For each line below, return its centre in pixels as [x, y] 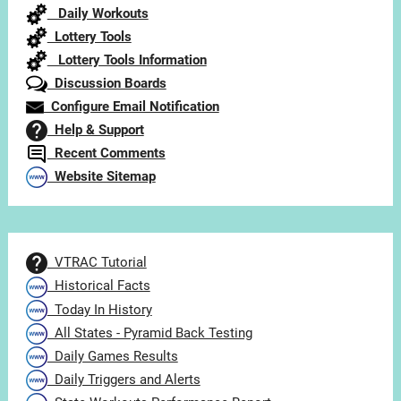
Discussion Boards [107, 84]
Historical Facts [98, 286]
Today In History [99, 309]
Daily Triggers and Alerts [124, 379]
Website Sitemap [101, 177]
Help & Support [95, 130]
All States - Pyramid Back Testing [149, 333]
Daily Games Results [112, 356]
